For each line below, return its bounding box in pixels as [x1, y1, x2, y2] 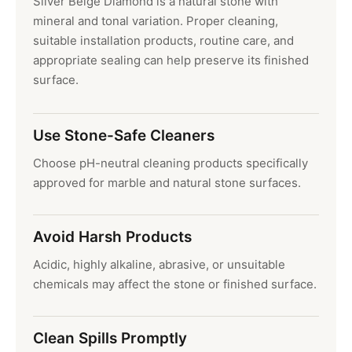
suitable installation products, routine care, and [33, 33, 294, 49]
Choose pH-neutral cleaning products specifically [33, 156, 308, 171]
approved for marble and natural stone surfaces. [33, 175, 301, 191]
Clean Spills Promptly [33, 329, 187, 348]
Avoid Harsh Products [33, 228, 192, 247]
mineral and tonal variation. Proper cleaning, [33, 13, 278, 29]
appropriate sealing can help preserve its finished [33, 53, 309, 68]
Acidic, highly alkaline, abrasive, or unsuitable [33, 257, 285, 273]
